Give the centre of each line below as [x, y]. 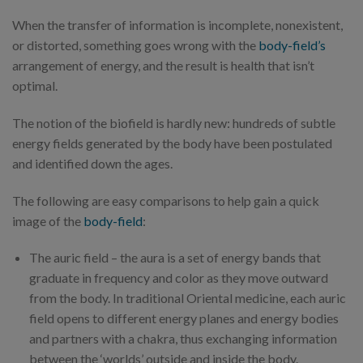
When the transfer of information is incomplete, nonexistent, [177, 25]
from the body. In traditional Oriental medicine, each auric [187, 298]
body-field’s [292, 45]
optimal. [35, 86]
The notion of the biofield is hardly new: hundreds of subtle [174, 122]
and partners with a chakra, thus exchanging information [183, 339]
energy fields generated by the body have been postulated [172, 143]
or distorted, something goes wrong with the [135, 45]
